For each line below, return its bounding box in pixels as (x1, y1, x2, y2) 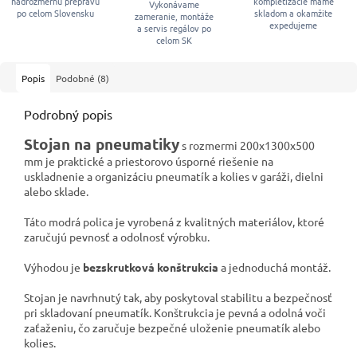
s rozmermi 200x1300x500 (179, 137, 315, 152)
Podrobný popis (24, 105, 112, 122)
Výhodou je (24, 259, 83, 274)
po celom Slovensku (17, 6, 95, 19)
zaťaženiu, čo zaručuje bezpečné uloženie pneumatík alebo (24, 320, 320, 335)
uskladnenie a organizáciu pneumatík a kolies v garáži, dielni (24, 168, 324, 183)
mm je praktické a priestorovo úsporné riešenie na (24, 153, 273, 168)
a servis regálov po (137, 21, 212, 34)
